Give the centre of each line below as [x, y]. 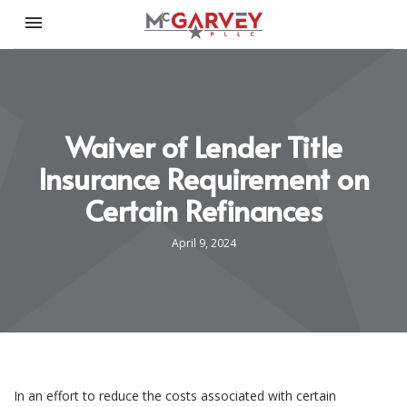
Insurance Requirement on [203, 178]
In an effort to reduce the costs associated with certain [175, 396]
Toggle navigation [85, 10]
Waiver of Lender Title [203, 146]
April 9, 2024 [203, 243]
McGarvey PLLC [262, 47]
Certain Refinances [203, 210]
